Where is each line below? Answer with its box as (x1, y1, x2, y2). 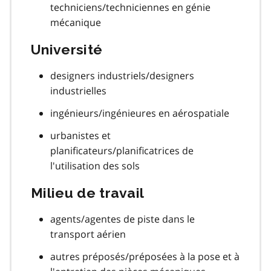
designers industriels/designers (50, 68, 194, 82)
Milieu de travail (31, 184, 145, 201)
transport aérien (50, 227, 126, 241)
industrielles (50, 83, 106, 97)
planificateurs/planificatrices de (50, 143, 194, 157)
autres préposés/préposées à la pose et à (50, 249, 240, 263)
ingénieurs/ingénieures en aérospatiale (50, 106, 229, 120)
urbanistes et (50, 128, 111, 142)
